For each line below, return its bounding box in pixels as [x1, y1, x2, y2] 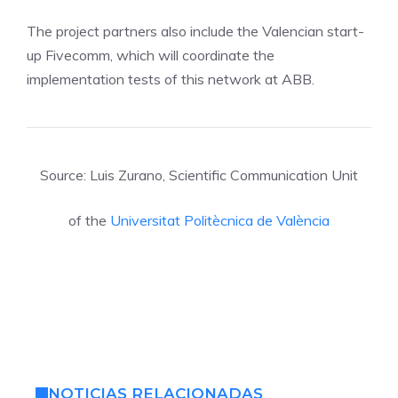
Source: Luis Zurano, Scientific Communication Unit [40, 166, 358, 185]
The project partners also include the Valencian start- [27, 22, 364, 41]
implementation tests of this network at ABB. [27, 70, 314, 89]
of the [68, 211, 110, 230]
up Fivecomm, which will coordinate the [27, 46, 275, 65]
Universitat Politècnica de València [110, 211, 330, 230]
